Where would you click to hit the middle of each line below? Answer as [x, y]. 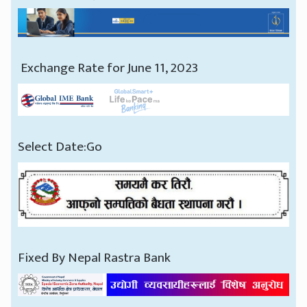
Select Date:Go [60, 146]
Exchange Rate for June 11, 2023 [108, 68]
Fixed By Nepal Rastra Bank [95, 258]
